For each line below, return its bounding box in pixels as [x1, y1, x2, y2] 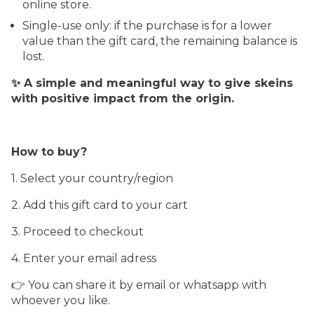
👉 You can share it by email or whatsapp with [11, 278, 266, 292]
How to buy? [11, 145, 87, 158]
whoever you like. [11, 294, 110, 307]
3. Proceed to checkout [11, 225, 144, 238]
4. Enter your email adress [11, 252, 156, 265]
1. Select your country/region [11, 172, 173, 185]
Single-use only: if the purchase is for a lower [22, 19, 272, 32]
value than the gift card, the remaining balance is [22, 34, 297, 48]
